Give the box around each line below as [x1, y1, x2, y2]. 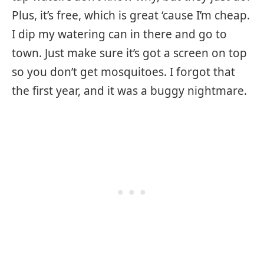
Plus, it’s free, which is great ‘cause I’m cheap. [12, 8, 250, 24]
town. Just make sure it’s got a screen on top [12, 45, 247, 61]
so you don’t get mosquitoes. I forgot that [12, 64, 235, 80]
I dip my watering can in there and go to [12, 27, 227, 42]
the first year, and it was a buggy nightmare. [12, 83, 247, 99]
